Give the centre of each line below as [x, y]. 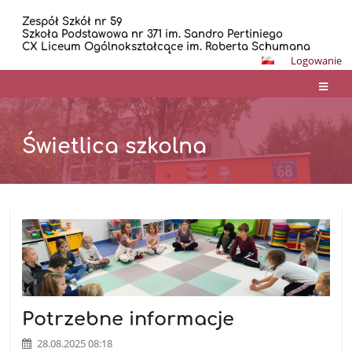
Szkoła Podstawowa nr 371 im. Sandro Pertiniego [153, 34]
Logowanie [316, 60]
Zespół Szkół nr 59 [73, 22]
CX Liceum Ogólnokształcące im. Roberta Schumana [167, 47]
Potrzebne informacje [128, 319]
